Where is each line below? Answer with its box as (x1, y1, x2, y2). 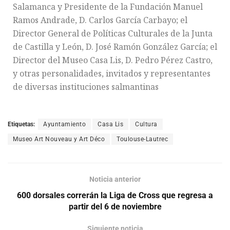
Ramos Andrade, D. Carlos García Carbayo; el (13, 14, 187, 26)
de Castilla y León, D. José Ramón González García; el (13, 41, 217, 52)
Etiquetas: (8, 120, 35, 128)
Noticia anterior (89, 175, 141, 183)
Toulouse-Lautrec (117, 135, 168, 143)
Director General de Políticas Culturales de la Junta (13, 27, 213, 39)
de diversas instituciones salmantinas (13, 81, 159, 92)
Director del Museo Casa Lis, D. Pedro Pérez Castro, (13, 54, 213, 66)
